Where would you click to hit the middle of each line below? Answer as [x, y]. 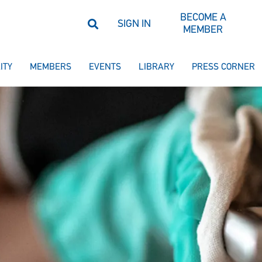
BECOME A [203, 18]
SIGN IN [134, 24]
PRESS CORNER [223, 67]
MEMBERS [51, 67]
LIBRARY [156, 67]
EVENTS [105, 67]
